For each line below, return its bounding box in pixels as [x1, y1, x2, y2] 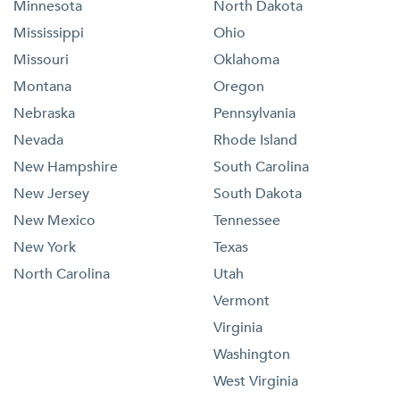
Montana [13, 76, 71, 96]
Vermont [213, 290, 270, 311]
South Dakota [213, 183, 302, 204]
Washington [213, 344, 290, 364]
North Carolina [13, 263, 110, 284]
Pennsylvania [213, 103, 296, 123]
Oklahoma [213, 49, 279, 70]
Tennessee [213, 210, 280, 230]
